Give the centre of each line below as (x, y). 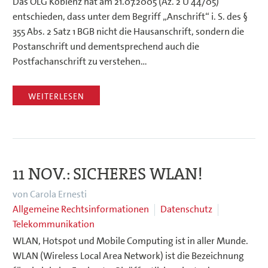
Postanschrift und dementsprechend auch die (106, 47)
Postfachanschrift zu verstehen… (80, 62)
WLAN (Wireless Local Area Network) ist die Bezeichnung (128, 255)
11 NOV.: (43, 174)
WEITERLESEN (56, 96)
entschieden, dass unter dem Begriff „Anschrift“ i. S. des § (130, 17)
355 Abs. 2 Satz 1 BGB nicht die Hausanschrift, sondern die (128, 32)
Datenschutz (186, 209)
